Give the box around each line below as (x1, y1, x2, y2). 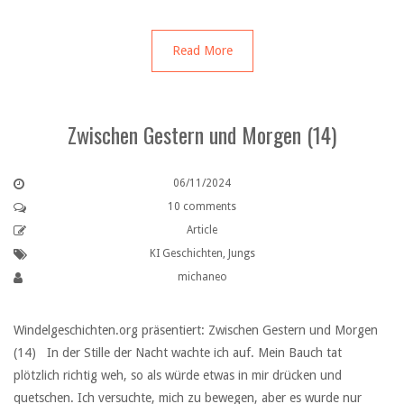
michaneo (177, 270, 227, 283)
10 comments (168, 199, 236, 213)
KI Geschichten (149, 246, 223, 260)
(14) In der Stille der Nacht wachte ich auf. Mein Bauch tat (14, 344, 342, 360)
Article (187, 223, 217, 236)
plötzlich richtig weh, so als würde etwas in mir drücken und (14, 367, 342, 382)
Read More (171, 42, 233, 58)
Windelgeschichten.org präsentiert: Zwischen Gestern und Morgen (14, 322, 378, 337)
